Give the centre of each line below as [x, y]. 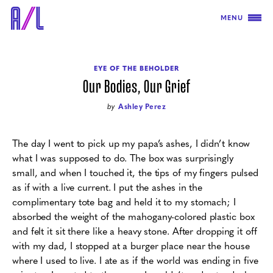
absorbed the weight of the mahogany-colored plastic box [133, 216]
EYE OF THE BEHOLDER [136, 68]
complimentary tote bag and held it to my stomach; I [124, 201]
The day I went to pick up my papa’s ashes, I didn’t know [131, 143]
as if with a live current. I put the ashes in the [108, 187]
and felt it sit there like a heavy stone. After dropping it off [135, 231]
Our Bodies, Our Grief [136, 87]
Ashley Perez [142, 106]
